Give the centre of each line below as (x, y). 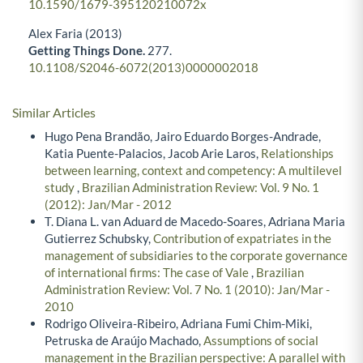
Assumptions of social (261, 340)
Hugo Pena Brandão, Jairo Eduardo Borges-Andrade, (183, 136)
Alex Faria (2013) (75, 34)
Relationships (297, 153)
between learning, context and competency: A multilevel (193, 170)
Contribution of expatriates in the (242, 238)
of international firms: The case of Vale (148, 272)
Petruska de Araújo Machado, (124, 340)
